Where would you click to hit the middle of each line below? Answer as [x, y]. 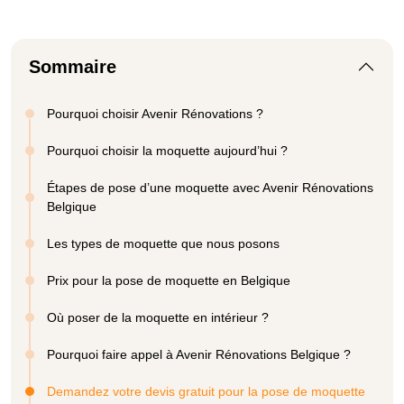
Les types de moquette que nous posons [163, 243]
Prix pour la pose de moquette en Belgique [169, 280]
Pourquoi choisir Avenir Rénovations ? [155, 113]
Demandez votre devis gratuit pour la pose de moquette [206, 391]
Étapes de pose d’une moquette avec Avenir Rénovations [210, 187]
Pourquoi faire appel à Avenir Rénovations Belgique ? [199, 354]
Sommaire [73, 66]
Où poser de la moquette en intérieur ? [158, 317]
